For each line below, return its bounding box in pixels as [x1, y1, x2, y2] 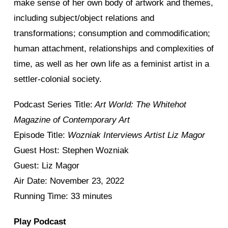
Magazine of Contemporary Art [14, 115, 130, 125]
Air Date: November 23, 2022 [14, 176, 124, 186]
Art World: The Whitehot [93, 99, 186, 109]
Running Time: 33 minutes [14, 191, 112, 201]
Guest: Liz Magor [14, 160, 79, 170]
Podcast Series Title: [14, 99, 93, 109]
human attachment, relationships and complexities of [14, 43, 214, 53]
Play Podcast [14, 216, 66, 226]
